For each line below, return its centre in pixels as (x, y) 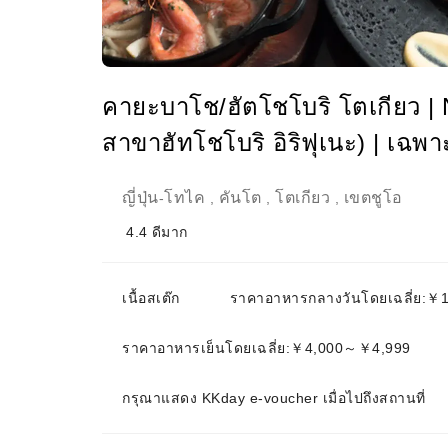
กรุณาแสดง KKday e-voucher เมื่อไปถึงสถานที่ (274, 398)
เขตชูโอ (373, 197)
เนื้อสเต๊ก (151, 298)
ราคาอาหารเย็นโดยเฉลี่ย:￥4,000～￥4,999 (266, 348)
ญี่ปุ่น (140, 197)
